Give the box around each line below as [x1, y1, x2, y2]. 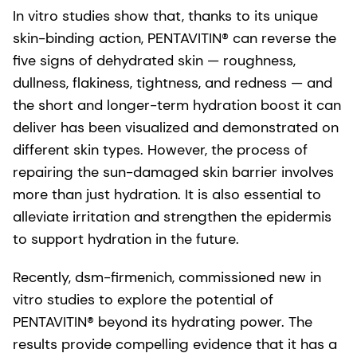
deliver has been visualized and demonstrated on [13, 118, 339, 138]
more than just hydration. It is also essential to [13, 185, 321, 205]
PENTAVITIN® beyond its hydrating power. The [13, 312, 312, 332]
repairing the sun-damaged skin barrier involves [13, 163, 334, 182]
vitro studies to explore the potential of [13, 290, 273, 310]
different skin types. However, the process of [13, 140, 308, 160]
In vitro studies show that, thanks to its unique [13, 6, 318, 26]
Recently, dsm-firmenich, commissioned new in [13, 268, 321, 288]
